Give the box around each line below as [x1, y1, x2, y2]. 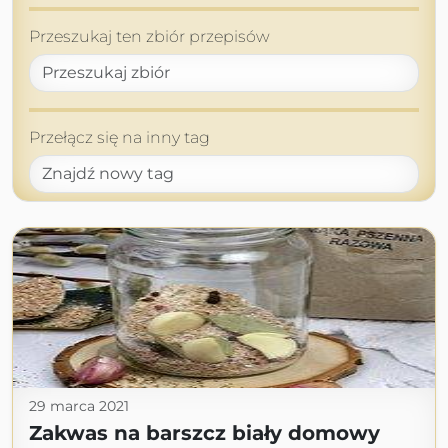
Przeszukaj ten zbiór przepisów [29, 27, 270, 47]
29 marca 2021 [29, 397, 129, 416]
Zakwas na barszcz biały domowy [29, 421, 380, 446]
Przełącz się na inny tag [29, 128, 210, 148]
